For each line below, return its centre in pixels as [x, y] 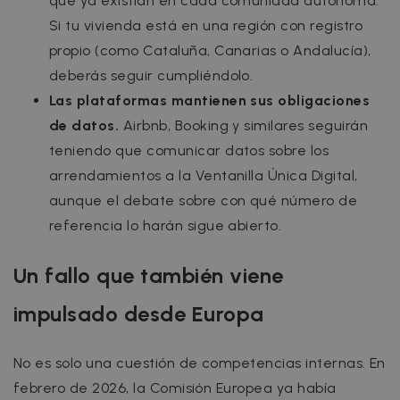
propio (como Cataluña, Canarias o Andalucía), [210, 51]
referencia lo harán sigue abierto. [166, 226]
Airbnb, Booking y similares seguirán [244, 126]
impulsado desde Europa [139, 314]
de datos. [84, 126]
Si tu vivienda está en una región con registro [206, 26]
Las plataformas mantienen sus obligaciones [210, 101]
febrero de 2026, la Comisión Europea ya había [175, 388]
